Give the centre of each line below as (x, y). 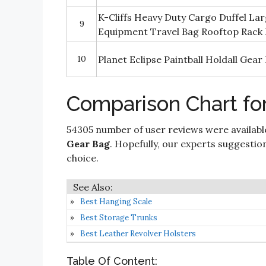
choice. (83, 158)
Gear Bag (88, 144)
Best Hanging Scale (116, 202)
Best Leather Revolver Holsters (138, 234)
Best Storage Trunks (119, 218)
